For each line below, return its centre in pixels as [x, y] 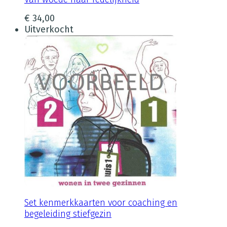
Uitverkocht [49, 29]
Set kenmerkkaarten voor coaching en [101, 202]
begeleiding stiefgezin [68, 214]
